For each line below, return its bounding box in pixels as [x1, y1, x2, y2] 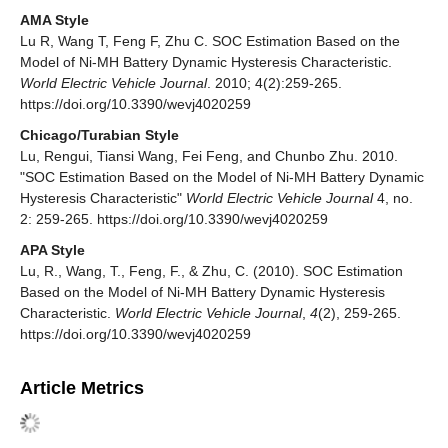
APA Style [20, 241, 85, 258]
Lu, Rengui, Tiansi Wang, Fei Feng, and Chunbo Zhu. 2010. [20, 147, 398, 164]
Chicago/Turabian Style [20, 126, 179, 143]
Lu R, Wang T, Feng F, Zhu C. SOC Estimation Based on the [20, 32, 400, 49]
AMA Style [20, 11, 89, 28]
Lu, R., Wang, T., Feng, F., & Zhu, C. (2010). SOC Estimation [20, 262, 403, 279]
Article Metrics [20, 377, 144, 398]
